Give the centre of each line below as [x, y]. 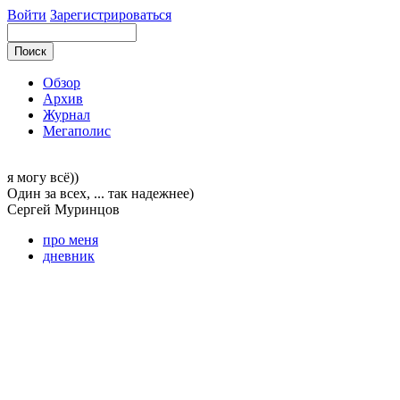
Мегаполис [77, 131]
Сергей [31, 209]
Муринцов [87, 209]
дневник [69, 256]
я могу [29, 177]
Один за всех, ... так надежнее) [100, 193]
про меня [71, 240]
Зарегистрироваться [111, 15]
